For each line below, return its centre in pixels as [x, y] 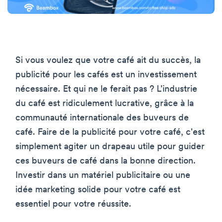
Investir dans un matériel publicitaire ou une [103, 175]
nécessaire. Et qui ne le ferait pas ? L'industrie [106, 89]
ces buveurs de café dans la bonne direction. [106, 161]
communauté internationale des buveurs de [102, 118]
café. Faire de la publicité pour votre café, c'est [110, 132]
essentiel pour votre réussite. [73, 204]
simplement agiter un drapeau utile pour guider [110, 147]
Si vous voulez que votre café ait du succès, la [108, 60]
